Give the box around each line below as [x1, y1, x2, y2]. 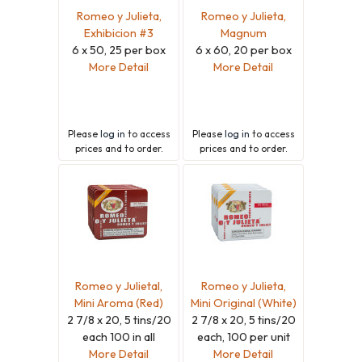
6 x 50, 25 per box [72, 42, 166, 57]
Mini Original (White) [190, 295, 297, 310]
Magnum [220, 25, 267, 40]
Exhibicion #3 [84, 25, 154, 40]
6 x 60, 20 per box [195, 42, 292, 57]
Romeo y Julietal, [75, 278, 162, 293]
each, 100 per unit [196, 329, 290, 344]
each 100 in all [82, 329, 155, 344]
